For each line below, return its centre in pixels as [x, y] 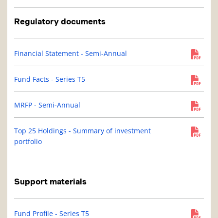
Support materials [50, 182]
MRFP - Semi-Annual [47, 105]
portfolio [28, 142]
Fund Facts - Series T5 [50, 79]
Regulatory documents [60, 22]
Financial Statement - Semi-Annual [71, 54]
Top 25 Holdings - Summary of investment [82, 131]
